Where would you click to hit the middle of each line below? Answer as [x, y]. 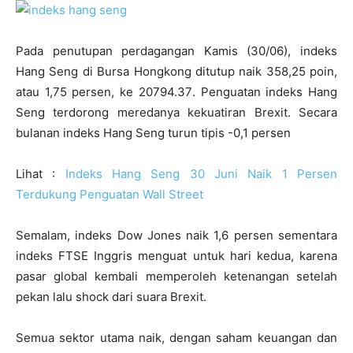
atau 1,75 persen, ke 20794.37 [104, 92]
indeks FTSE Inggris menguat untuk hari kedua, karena [176, 256]
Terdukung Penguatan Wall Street [110, 194]
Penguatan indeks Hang [269, 92]
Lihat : [41, 174]
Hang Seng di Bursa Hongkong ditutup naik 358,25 [161, 71]
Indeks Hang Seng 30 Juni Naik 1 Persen [201, 174]
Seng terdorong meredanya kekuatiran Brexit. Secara [176, 112]
